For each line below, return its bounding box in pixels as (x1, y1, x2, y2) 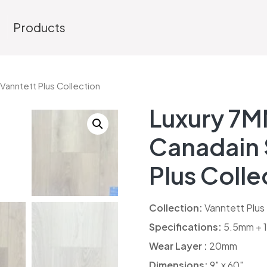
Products (13, 20, 66, 35)
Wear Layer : (148, 239, 207, 252)
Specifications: (148, 220, 222, 233)
